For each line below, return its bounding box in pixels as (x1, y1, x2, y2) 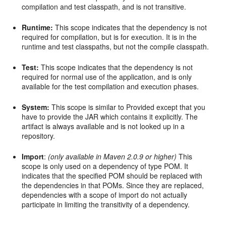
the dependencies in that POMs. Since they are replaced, (22, 180, 204, 190)
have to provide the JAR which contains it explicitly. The (22, 111, 198, 122)
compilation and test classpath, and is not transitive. (22, 2, 187, 12)
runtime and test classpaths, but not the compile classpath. (22, 41, 209, 51)
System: (22, 102, 50, 112)
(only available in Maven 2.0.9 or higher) (48, 151, 177, 161)
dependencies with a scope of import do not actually (22, 190, 188, 200)
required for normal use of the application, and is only (22, 72, 192, 82)
